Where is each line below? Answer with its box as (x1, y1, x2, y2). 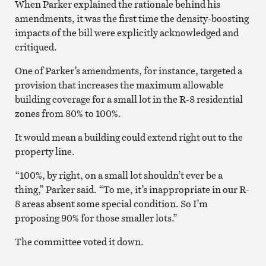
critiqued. (14, 40, 57, 53)
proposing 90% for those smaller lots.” (14, 211, 178, 224)
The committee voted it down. (14, 235, 144, 248)
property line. (14, 144, 75, 158)
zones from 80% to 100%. (14, 106, 121, 120)
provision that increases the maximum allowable (14, 78, 224, 91)
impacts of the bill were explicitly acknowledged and (14, 26, 239, 39)
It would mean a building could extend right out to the (14, 130, 243, 144)
